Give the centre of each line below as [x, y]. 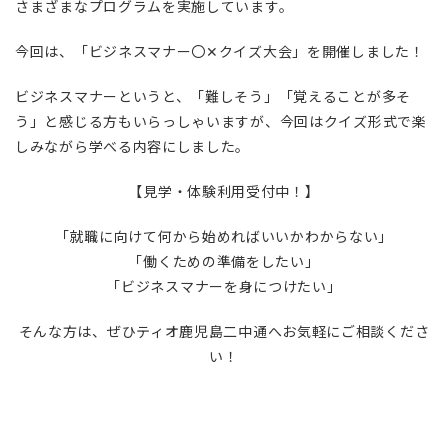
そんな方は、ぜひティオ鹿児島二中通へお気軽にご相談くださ [224, 330]
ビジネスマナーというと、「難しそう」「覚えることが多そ [213, 95]
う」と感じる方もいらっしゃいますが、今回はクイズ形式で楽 [221, 120]
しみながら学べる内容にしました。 [133, 145]
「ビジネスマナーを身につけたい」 [224, 285]
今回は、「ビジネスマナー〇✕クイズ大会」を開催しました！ [220, 50]
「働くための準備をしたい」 [224, 260]
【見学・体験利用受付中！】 [224, 190]
